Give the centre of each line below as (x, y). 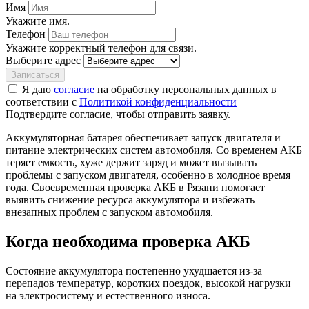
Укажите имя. (38, 21)
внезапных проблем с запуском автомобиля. (109, 212)
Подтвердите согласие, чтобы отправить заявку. (118, 114)
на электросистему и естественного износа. (108, 295)
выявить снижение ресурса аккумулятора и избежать (130, 199)
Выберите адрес (43, 60)
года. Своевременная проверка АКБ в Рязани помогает (135, 187)
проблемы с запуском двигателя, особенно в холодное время (148, 175)
